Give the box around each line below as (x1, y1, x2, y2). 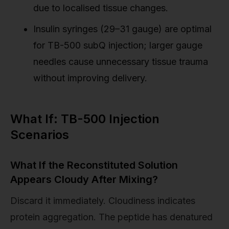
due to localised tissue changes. (33, 3, 168, 14)
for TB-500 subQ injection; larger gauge (33, 40, 202, 51)
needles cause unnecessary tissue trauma (33, 56, 208, 67)
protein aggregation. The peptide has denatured (10, 212, 213, 223)
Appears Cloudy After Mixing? (10, 173, 158, 186)
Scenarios (10, 127, 69, 143)
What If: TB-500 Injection (10, 111, 159, 127)
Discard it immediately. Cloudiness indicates (10, 195, 195, 207)
